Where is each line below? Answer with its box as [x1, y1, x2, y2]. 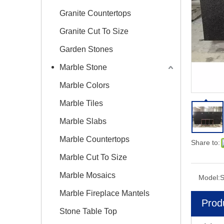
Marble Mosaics [59, 171, 115, 179]
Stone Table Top [59, 207, 117, 215]
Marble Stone [59, 63, 107, 71]
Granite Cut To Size [59, 27, 128, 35]
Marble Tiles [59, 99, 103, 107]
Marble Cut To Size [59, 153, 127, 161]
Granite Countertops [59, 9, 131, 17]
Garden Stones [59, 45, 113, 53]
